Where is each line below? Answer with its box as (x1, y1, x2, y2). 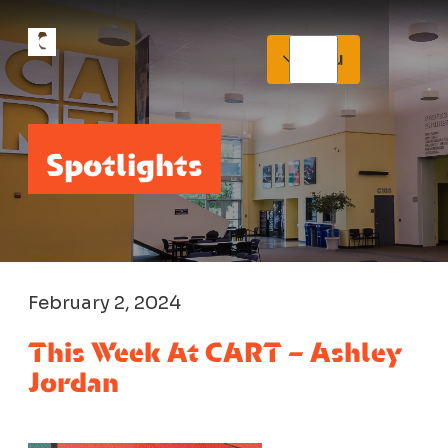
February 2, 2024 (28, 290, 182, 314)
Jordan (28, 365, 120, 387)
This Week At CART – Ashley (28, 335, 403, 357)
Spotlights (46, 146, 204, 170)
